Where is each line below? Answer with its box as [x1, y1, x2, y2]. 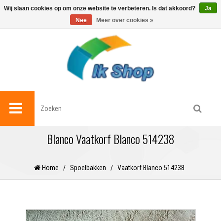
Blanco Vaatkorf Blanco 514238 [46, 130, 175, 148]
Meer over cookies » [96, 17, 153, 24]
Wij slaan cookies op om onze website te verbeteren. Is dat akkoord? [4, 5, 197, 12]
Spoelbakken [70, 164, 106, 172]
